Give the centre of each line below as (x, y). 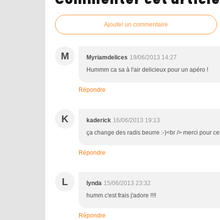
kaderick (99, 120)
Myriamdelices (107, 57)
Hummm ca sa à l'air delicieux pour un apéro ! (147, 70)
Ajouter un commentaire (136, 25)
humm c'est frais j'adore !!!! (121, 195)
